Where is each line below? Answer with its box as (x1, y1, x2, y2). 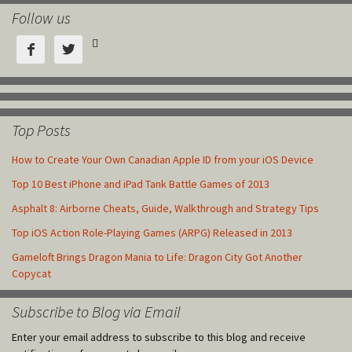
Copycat (12, 266, 51, 280)
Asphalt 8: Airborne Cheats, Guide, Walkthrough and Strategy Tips (12, 200, 319, 215)
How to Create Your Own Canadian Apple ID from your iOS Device (12, 152, 313, 167)
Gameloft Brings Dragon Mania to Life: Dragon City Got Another (12, 249, 302, 264)
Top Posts (12, 119, 71, 140)
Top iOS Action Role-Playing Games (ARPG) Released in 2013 (12, 225, 292, 240)
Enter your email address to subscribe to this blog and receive (12, 329, 306, 344)
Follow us (12, 7, 71, 27)
